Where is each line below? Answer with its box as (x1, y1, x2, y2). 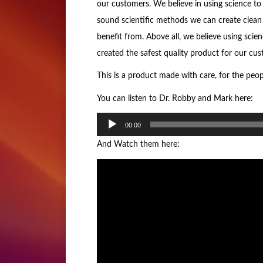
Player (96, 122, 118, 131)
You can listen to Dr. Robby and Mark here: (96, 94, 253, 103)
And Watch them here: (96, 140, 180, 149)
